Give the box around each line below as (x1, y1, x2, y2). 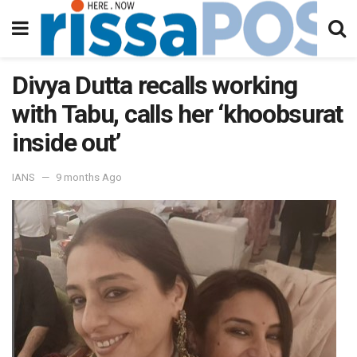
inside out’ (12, 127, 120, 158)
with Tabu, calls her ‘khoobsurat (12, 99, 343, 129)
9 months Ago (56, 171, 122, 183)
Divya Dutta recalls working (12, 70, 297, 100)
